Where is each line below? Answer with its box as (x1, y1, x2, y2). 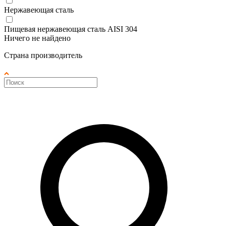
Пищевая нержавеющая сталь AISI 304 (4, 24, 137, 33)
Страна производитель (4, 50, 82, 60)
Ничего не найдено (4, 33, 71, 42)
